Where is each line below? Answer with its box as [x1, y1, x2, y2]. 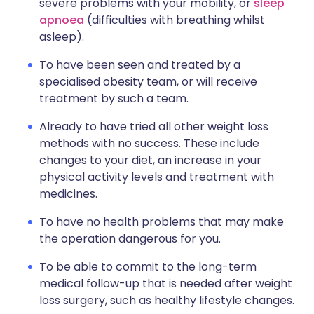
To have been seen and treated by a [39, 57, 240, 74]
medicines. [39, 186, 97, 203]
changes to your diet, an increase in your [39, 152, 261, 169]
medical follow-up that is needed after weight [39, 275, 292, 292]
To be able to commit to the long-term [39, 259, 257, 275]
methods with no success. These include [39, 135, 259, 152]
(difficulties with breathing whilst [84, 12, 265, 29]
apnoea [39, 12, 84, 29]
